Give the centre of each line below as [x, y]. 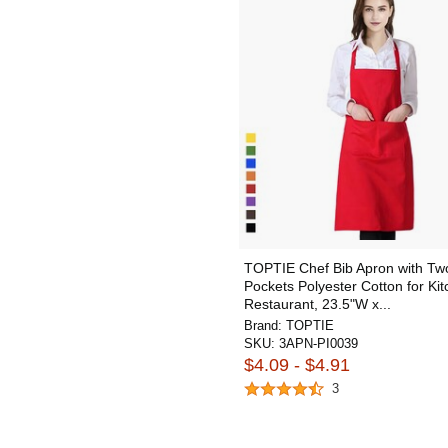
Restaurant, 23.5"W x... [317, 303]
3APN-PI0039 [318, 343]
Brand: [265, 325]
